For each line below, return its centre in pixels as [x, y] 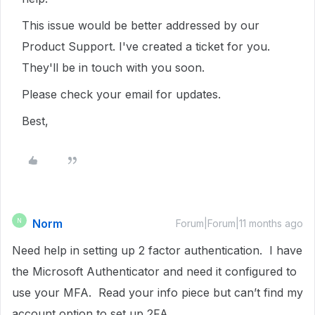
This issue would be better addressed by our [141, 25]
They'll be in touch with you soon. [113, 67]
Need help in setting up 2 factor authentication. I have [157, 250]
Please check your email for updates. [123, 94]
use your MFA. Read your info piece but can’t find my [157, 292]
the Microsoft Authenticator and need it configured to [154, 271]
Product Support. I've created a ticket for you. [146, 46]
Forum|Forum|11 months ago [239, 223]
